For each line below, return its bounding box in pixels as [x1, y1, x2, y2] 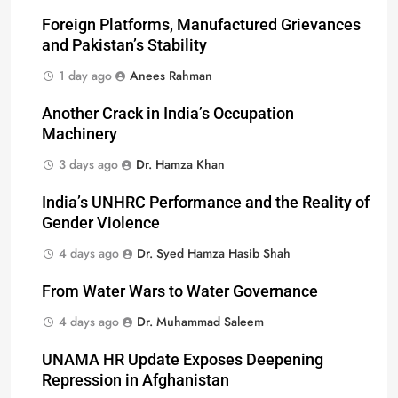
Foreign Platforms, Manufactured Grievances [42, 15, 361, 34]
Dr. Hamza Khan [136, 155, 225, 173]
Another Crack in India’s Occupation [42, 104, 294, 123]
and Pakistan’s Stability [42, 36, 207, 54]
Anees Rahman [130, 66, 212, 84]
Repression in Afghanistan [42, 370, 229, 389]
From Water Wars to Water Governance [42, 282, 318, 300]
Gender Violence [42, 213, 160, 232]
